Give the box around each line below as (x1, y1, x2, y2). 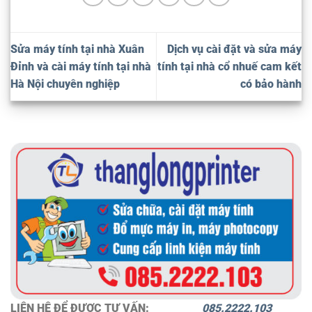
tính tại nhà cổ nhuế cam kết (157, 60, 302, 74)
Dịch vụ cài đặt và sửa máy (167, 42, 302, 56)
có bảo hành (240, 77, 302, 91)
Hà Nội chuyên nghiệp (10, 77, 120, 91)
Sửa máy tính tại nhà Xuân (10, 42, 144, 56)
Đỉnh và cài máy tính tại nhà (10, 60, 151, 74)
